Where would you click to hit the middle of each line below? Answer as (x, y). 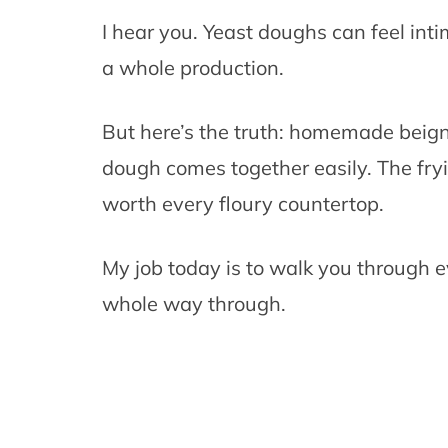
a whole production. (193, 68)
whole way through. (194, 304)
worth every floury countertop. (243, 204)
